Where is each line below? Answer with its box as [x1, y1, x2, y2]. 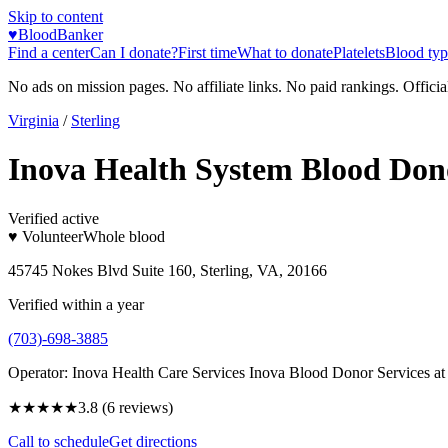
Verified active [8, 209, 99, 227]
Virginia [8, 112, 59, 129]
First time [178, 44, 237, 61]
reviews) [115, 398, 173, 416]
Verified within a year [8, 295, 144, 313]
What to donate [237, 44, 333, 61]
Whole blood [83, 227, 165, 245]
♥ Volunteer [8, 227, 83, 245]
